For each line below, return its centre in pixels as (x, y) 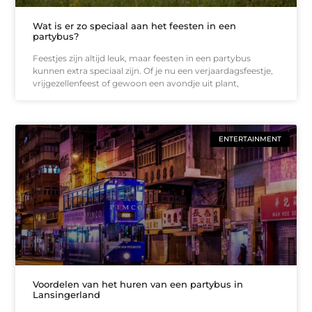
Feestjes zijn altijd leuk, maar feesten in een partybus (142, 58)
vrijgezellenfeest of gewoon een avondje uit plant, (136, 84)
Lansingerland (67, 294)
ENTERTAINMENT (250, 139)
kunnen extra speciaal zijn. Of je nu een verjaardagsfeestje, (153, 71)
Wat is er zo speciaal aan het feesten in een (135, 26)
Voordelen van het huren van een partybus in (138, 284)
